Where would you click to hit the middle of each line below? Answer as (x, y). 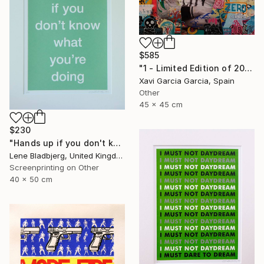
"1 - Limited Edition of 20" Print (249, 68)
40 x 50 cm (31, 179)
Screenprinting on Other (54, 167)
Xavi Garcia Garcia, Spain (187, 80)
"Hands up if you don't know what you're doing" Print (117, 143)
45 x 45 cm (161, 104)
